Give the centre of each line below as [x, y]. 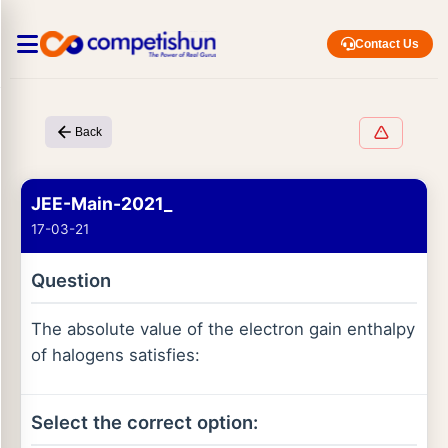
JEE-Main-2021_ [101, 203]
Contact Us [387, 44]
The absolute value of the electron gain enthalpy [223, 329]
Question [71, 280]
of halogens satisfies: [115, 355]
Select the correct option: [144, 422]
